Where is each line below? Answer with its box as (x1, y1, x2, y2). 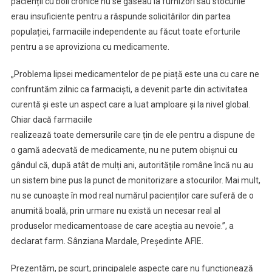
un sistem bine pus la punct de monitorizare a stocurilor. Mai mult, (10, 175, 260, 185)
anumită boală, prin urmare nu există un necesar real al (10, 206, 220, 216)
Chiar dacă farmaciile (10, 115, 92, 124)
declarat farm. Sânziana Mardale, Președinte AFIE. (10, 236, 203, 246)
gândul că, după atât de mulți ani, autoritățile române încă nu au (10, 160, 253, 170)
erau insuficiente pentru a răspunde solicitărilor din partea (10, 12, 231, 21)
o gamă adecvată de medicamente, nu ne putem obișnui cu (10, 145, 237, 155)
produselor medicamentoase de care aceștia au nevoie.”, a (10, 221, 234, 231)
